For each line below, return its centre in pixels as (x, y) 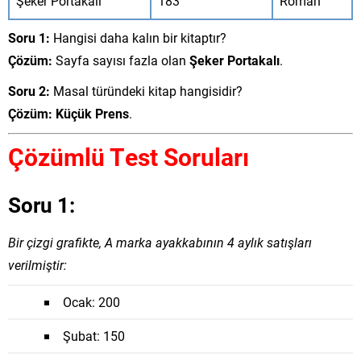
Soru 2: (29, 91)
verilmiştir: (37, 265)
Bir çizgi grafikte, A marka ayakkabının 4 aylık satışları (160, 242)
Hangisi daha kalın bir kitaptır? (138, 37)
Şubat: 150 (94, 336)
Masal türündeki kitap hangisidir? (146, 91)
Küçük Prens (92, 113)
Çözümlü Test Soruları (129, 156)
